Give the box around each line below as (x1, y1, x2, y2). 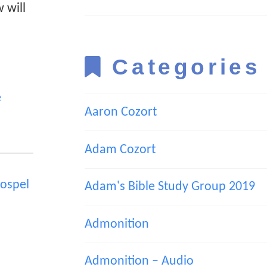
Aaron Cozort (84, 105, 157, 120)
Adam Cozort (84, 142, 156, 157)
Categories (112, 54, 261, 79)
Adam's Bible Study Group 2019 (84, 180, 255, 194)
